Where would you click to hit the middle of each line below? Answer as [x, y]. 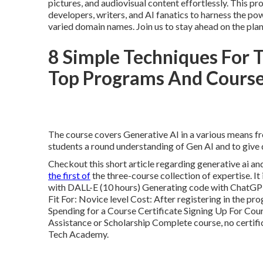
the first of [69, 175]
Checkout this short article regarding [123, 163]
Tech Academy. [78, 234]
